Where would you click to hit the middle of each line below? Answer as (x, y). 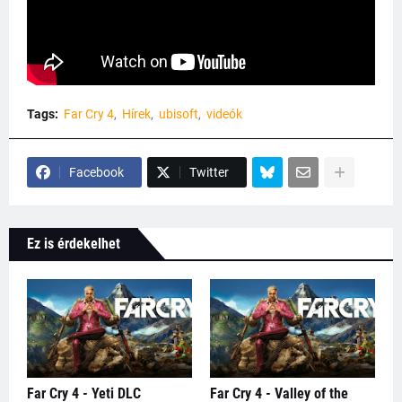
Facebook (96, 173)
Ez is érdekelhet (74, 244)
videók (224, 114)
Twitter (209, 173)
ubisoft (179, 114)
